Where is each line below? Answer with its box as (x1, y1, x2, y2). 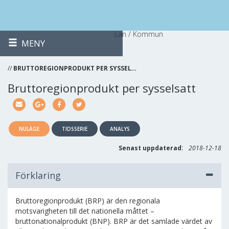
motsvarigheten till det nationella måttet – (15, 206, 154, 216)
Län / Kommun (114, 29, 163, 39)
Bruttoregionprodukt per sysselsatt (8, 80, 196, 96)
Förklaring (15, 169, 61, 181)
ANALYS (110, 125, 130, 132)
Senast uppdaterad (119, 144, 181, 152)
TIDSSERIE (62, 125, 87, 132)
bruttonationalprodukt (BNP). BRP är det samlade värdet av (15, 216, 212, 226)
